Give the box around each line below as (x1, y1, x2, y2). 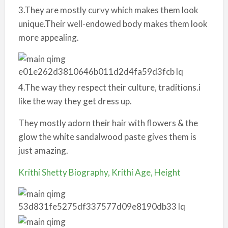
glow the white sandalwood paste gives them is (18, 131, 196, 142)
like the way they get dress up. (18, 96, 132, 106)
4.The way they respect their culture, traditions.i (18, 82, 201, 93)
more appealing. (18, 32, 79, 43)
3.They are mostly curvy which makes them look (18, 5, 198, 15)
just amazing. (18, 145, 68, 156)
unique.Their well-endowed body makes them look (18, 18, 208, 29)
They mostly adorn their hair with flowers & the (18, 118, 198, 128)
